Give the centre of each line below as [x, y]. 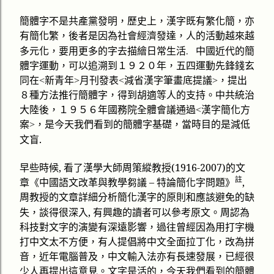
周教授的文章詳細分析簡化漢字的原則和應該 [117, 198]
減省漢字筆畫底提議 [168, 81]
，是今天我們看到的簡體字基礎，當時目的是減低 [143, 125]
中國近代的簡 [225, 51]
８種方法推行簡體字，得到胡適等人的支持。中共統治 [137, 95]
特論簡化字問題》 [196, 183]
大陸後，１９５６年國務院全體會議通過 [108, 110]
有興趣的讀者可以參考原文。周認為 [171, 213]
